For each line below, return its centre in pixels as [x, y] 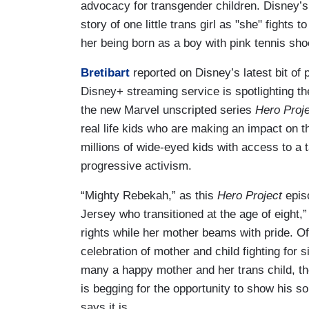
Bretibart [105, 72]
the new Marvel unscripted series [168, 110]
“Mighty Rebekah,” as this [149, 195]
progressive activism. [136, 166]
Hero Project [251, 195]
